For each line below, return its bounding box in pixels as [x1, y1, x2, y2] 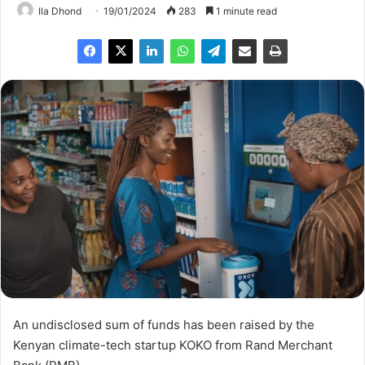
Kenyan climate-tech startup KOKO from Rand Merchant [13, 337, 332, 354]
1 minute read [213, 4, 277, 17]
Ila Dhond [38, 4, 81, 17]
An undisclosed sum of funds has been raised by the [13, 317, 314, 333]
